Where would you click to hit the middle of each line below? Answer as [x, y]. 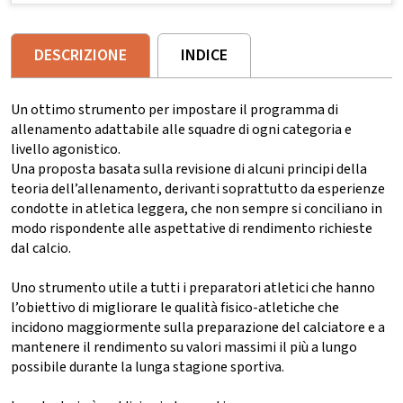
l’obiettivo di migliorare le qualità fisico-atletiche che [175, 308]
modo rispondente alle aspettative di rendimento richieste [192, 229]
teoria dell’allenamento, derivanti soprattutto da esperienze [198, 189]
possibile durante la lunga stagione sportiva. [148, 367]
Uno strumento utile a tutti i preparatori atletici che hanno [193, 288]
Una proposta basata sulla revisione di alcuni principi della [189, 170]
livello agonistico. [66, 150]
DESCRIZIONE [81, 56]
